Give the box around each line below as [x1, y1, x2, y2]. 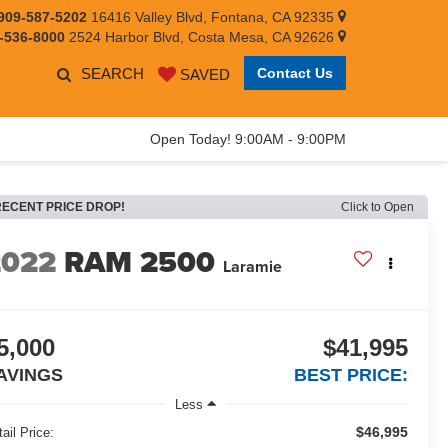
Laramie [223, 255, 283, 279]
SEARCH [81, 65, 144, 82]
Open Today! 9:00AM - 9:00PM [150, 131, 346, 147]
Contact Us [257, 65, 333, 82]
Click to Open [341, 200, 414, 214]
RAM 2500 [64, 240, 216, 285]
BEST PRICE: [293, 365, 408, 386]
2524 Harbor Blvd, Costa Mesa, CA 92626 [69, 29, 338, 45]
